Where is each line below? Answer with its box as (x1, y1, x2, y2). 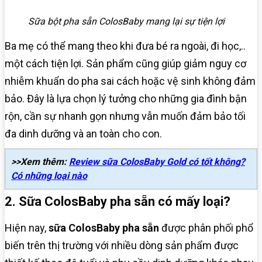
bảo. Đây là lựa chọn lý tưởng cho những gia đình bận (5, 92, 247, 105)
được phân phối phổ (159, 222, 253, 235)
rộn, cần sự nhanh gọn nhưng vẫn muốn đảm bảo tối (5, 110, 246, 123)
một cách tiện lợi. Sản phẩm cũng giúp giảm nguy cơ (5, 57, 246, 70)
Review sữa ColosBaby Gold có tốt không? (69, 156, 245, 168)
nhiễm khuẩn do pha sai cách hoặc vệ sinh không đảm (5, 75, 256, 88)
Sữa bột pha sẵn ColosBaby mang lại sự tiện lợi (28, 16, 225, 27)
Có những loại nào (11, 170, 87, 182)
